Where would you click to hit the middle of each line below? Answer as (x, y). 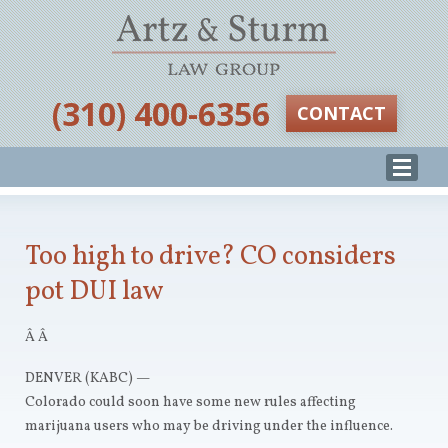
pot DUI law (94, 292)
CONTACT (341, 113)
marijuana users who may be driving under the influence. (209, 426)
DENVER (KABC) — (87, 378)
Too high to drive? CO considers (210, 257)
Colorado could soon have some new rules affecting (190, 402)
